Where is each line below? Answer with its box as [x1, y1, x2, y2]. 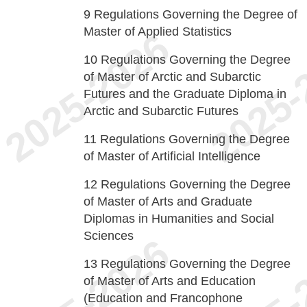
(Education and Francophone [84, 291, 243, 305]
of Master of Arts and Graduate [84, 195, 252, 208]
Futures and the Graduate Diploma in [84, 87, 286, 101]
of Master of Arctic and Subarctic [84, 70, 261, 84]
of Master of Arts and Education [84, 274, 256, 288]
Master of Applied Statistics [84, 25, 232, 38]
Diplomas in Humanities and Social [84, 212, 274, 225]
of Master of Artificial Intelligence [84, 149, 260, 163]
